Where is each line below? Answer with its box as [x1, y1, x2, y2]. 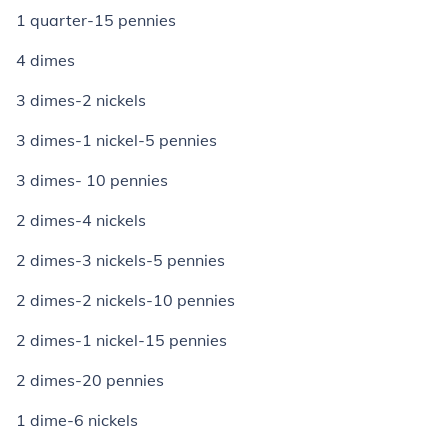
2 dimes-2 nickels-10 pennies [16, 290, 235, 310]
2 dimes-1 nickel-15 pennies [16, 330, 227, 350]
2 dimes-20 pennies [16, 370, 164, 390]
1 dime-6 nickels [16, 410, 138, 430]
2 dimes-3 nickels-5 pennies [16, 250, 225, 270]
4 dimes [16, 50, 75, 70]
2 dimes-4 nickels [16, 210, 146, 230]
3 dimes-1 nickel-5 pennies [16, 130, 217, 150]
